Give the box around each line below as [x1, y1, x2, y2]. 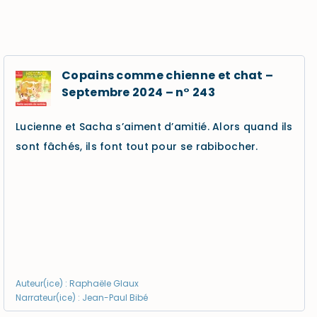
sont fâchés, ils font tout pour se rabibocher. [16, 139, 258, 154]
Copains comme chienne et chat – [62, 67, 274, 83]
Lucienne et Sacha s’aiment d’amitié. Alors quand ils [16, 120, 293, 134]
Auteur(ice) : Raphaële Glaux [16, 277, 139, 289]
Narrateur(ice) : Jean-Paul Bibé [16, 292, 148, 304]
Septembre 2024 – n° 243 [62, 84, 215, 100]
